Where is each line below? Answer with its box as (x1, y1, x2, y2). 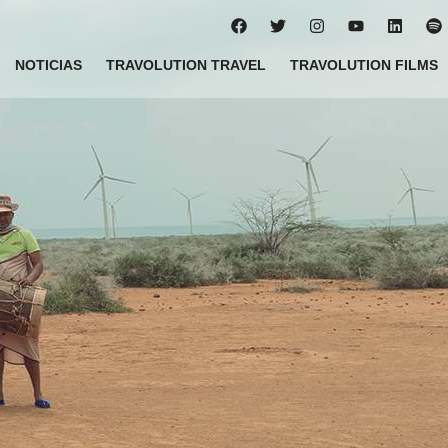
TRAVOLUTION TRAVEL (105, 57, 266, 73)
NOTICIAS (14, 57, 82, 73)
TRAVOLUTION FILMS (289, 57, 438, 73)
